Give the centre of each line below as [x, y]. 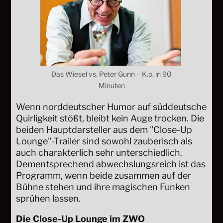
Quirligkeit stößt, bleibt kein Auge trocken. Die [110, 118]
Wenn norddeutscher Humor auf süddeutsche [111, 107]
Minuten [111, 86]
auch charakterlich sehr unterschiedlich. [99, 153]
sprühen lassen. [49, 199]
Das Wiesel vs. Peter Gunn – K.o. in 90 [111, 74]
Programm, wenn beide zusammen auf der [104, 176]
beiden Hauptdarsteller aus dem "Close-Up [104, 130]
